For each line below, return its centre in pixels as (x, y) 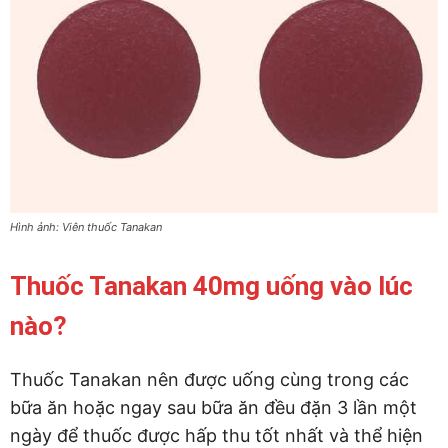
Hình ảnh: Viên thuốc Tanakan (86, 226)
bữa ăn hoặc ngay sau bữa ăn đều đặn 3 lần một (213, 407)
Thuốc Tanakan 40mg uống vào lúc (211, 285)
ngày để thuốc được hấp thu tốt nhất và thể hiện (216, 435)
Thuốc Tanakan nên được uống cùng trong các (209, 379)
